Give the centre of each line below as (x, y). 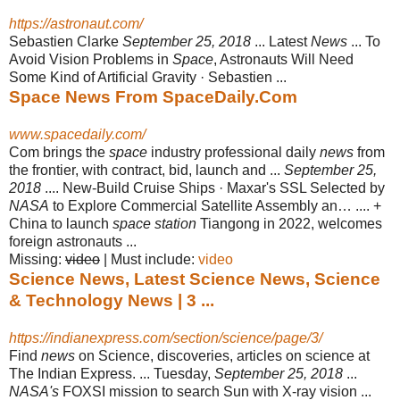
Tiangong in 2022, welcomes (289, 223)
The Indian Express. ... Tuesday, (112, 373)
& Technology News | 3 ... (112, 300)
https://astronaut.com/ (76, 23)
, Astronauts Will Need (283, 59)
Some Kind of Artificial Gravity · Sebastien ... (148, 77)
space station (154, 223)
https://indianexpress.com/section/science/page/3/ (166, 337)
